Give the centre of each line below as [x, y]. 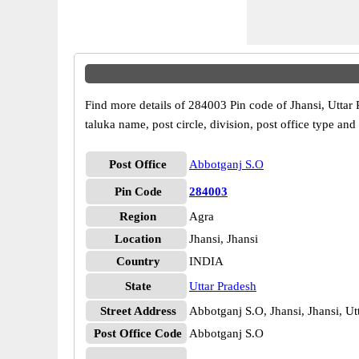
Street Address [138, 311]
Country [138, 261]
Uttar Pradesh [223, 286]
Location [138, 239]
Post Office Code [138, 333]
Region [138, 216]
